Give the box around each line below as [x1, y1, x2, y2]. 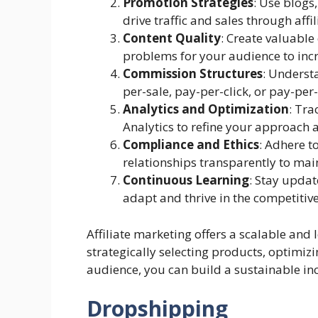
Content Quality [123, 30, 221, 47]
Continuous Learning [123, 172, 249, 189]
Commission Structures [123, 65, 263, 82]
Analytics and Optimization [123, 101, 289, 118]
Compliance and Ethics [123, 136, 259, 153]
